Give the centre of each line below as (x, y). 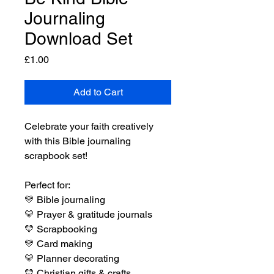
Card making (63, 243)
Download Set (79, 38)
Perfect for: (47, 185)
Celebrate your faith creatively (89, 126)
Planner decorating (77, 258)
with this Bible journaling (78, 141)
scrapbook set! (56, 155)
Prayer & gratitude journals (93, 214)
